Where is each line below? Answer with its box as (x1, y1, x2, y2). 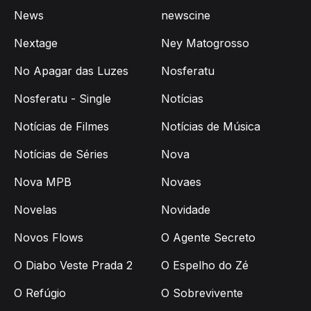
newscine (161, 8, 210, 23)
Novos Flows (14, 230, 83, 245)
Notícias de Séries (14, 147, 108, 162)
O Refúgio (14, 286, 66, 301)
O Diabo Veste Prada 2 (14, 258, 133, 273)
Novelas (14, 203, 57, 217)
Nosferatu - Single (14, 92, 111, 106)
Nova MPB (14, 175, 72, 190)
